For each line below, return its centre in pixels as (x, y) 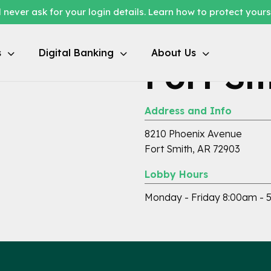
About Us (174, 52)
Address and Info (188, 111)
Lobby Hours (176, 174)
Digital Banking (76, 52)
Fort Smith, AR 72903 (192, 149)
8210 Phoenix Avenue (193, 134)
